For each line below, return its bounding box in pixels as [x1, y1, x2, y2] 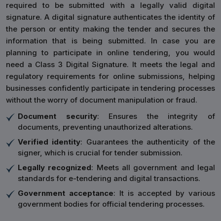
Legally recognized [18, 163, 92, 172]
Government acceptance [18, 188, 113, 198]
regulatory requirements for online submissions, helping [6, 72, 215, 81]
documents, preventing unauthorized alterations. [18, 122, 193, 132]
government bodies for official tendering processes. [18, 199, 205, 209]
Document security [18, 111, 97, 121]
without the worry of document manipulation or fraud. [6, 95, 197, 105]
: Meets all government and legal [91, 163, 216, 172]
